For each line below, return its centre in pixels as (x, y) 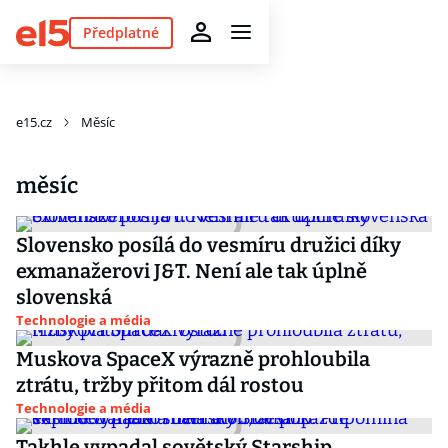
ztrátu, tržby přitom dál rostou (160, 385)
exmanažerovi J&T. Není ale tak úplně (191, 271)
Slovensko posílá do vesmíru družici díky (208, 245)
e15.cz (34, 122)
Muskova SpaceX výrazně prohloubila (193, 359)
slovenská (64, 297)
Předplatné (120, 32)
